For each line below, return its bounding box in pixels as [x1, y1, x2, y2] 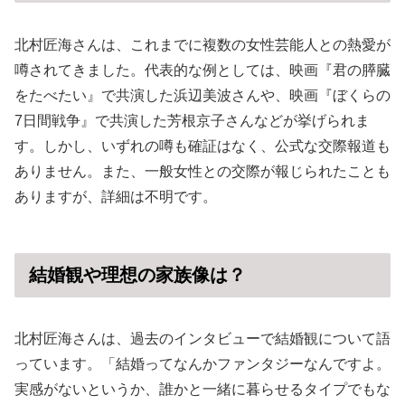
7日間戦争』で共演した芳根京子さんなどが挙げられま [14, 112, 370, 128]
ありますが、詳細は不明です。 [14, 188, 217, 204]
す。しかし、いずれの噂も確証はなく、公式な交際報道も [14, 137, 391, 154]
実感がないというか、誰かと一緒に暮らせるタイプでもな [14, 381, 391, 398]
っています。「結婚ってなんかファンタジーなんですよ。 [14, 356, 391, 372]
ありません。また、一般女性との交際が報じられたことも [14, 163, 391, 179]
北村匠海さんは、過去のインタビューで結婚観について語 [14, 331, 391, 347]
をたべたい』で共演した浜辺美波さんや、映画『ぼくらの [14, 87, 391, 103]
